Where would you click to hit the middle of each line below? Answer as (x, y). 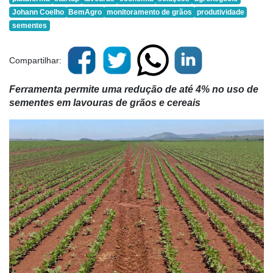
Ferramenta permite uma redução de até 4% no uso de (134, 89)
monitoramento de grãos (149, 12)
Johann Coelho (38, 12)
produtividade (220, 12)
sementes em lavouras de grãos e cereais (106, 103)
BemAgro (85, 12)
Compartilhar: (35, 60)
